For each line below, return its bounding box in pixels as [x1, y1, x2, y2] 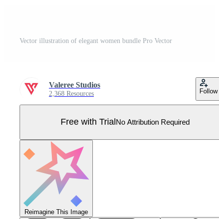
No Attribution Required [116, 118, 190, 127]
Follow [199, 87, 218, 95]
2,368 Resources [49, 89, 94, 97]
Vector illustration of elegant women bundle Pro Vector [20, 37, 172, 44]
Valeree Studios [49, 80, 100, 89]
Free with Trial [61, 117, 116, 127]
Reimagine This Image [24, 208, 88, 216]
